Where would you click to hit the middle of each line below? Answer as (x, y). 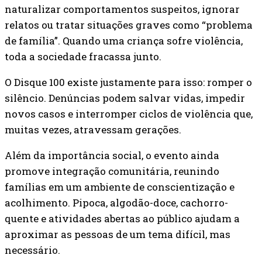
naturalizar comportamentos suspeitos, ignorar (122, 9)
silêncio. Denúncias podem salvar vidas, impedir (125, 98)
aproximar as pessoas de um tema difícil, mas (118, 234)
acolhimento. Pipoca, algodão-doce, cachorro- (116, 202)
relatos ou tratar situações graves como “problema (129, 25)
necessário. (32, 250)
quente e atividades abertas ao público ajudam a (122, 218)
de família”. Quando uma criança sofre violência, (124, 40)
